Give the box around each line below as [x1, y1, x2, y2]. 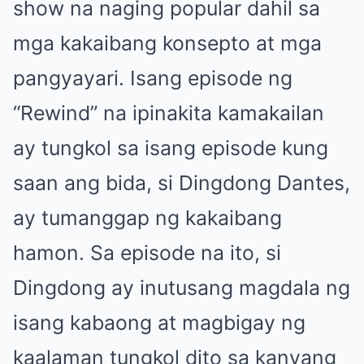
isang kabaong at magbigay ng [13, 310, 305, 335]
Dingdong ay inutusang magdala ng [13, 275, 350, 300]
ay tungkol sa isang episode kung [13, 135, 328, 160]
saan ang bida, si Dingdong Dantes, [13, 170, 350, 195]
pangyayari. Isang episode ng [13, 65, 292, 90]
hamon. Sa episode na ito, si [13, 240, 281, 265]
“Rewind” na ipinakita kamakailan [13, 100, 324, 125]
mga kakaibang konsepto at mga [13, 30, 322, 55]
